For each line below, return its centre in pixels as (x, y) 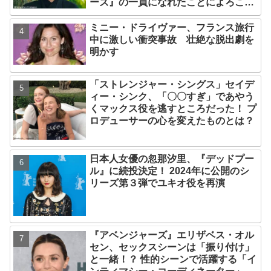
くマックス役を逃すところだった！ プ (173, 108)
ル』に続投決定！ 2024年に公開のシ (170, 171)
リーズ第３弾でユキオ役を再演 (158, 183)
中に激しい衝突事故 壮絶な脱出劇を (172, 40)
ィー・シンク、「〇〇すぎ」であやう (172, 96)
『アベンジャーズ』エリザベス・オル (172, 235)
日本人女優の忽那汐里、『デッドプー (172, 159)
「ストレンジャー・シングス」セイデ (172, 84)
